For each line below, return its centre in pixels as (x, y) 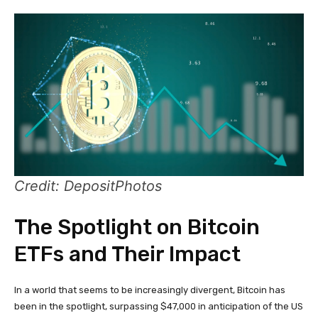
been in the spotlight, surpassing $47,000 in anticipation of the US (159, 307)
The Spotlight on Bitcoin (137, 227)
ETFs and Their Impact (127, 254)
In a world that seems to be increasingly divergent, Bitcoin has (150, 290)
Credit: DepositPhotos (88, 186)
